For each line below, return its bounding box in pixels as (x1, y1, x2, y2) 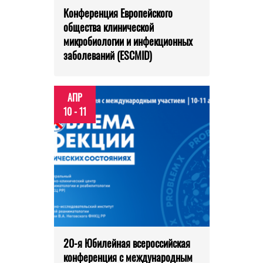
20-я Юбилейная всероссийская (63, 235, 190, 251)
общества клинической (63, 19, 154, 35)
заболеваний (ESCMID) (63, 48, 152, 63)
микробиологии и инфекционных (63, 33, 193, 49)
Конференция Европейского (63, 5, 173, 21)
